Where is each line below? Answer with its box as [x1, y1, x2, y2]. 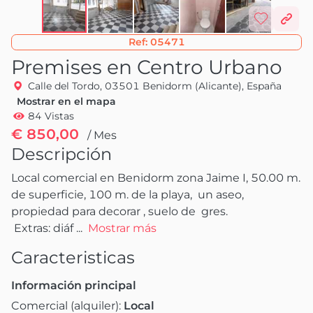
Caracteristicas [11, 247, 135, 268]
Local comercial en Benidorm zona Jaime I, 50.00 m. [11, 170, 300, 184]
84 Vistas [27, 109, 74, 122]
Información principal [11, 278, 136, 292]
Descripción [11, 143, 112, 164]
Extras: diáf [14, 221, 73, 235]
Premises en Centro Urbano [11, 54, 282, 79]
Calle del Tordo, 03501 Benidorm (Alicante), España [27, 79, 282, 92]
